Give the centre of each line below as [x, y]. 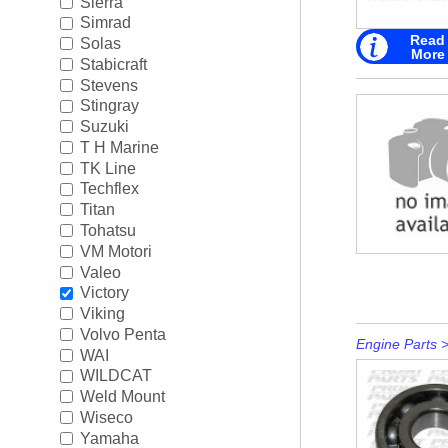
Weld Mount [122, 396]
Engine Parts [396, 344]
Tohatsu [107, 230]
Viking [102, 313]
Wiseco [106, 417]
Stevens [108, 85]
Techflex [109, 189]
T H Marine [119, 147]
